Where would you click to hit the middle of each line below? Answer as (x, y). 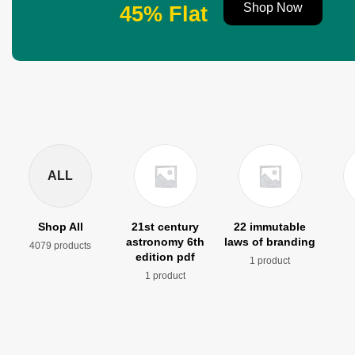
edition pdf (166, 257)
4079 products (61, 246)
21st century (166, 227)
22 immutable (270, 227)
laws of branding (270, 242)
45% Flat (164, 14)
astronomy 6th (166, 242)
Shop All (60, 227)
